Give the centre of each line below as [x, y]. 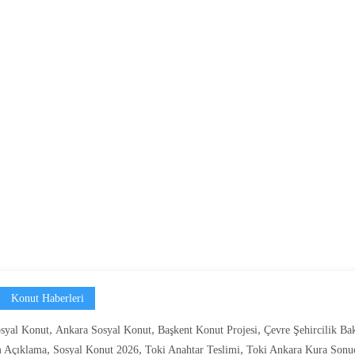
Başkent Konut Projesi [208, 330]
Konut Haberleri [48, 298]
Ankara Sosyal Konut [103, 330]
